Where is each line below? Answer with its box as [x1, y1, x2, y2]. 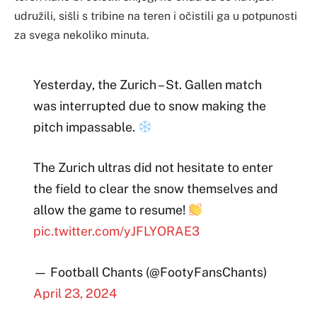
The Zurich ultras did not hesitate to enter [33, 160, 273, 175]
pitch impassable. [33, 119, 138, 134]
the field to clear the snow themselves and [33, 181, 278, 197]
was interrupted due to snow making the [33, 98, 266, 113]
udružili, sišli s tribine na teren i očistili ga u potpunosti [14, 8, 297, 23]
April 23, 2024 [33, 285, 117, 301]
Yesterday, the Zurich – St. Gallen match [33, 76, 262, 92]
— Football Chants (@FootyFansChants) [33, 264, 267, 279]
